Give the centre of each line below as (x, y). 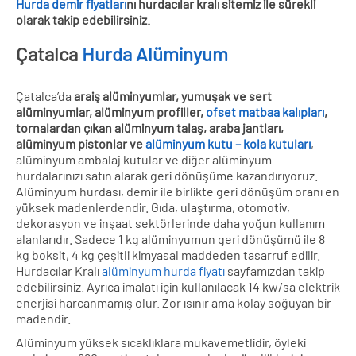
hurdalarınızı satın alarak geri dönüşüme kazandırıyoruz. (167, 175)
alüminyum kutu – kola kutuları (228, 143)
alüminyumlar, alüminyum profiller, (111, 111)
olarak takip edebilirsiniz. (83, 19)
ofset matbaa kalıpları (265, 111)
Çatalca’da (45, 95)
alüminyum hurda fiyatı (163, 270)
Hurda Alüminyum (155, 53)
